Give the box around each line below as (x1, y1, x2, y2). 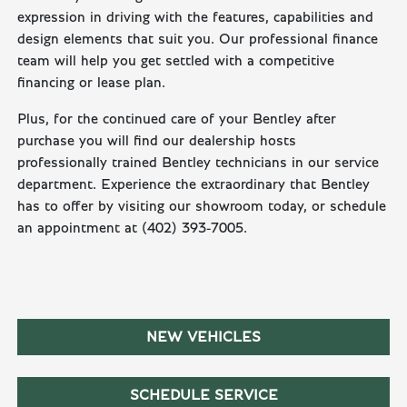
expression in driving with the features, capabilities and (17, 10, 374, 25)
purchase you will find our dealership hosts (17, 134, 297, 149)
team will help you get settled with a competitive (17, 54, 335, 69)
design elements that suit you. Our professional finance (17, 32, 379, 47)
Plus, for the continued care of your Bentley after (17, 112, 337, 127)
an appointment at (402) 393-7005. (17, 221, 248, 236)
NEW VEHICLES (146, 330, 261, 345)
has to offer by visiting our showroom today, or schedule (17, 199, 387, 214)
